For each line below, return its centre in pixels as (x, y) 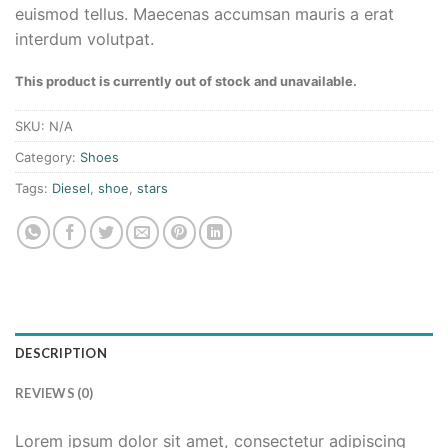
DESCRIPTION (61, 352)
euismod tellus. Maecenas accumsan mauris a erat (204, 14)
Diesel (71, 188)
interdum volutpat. (84, 39)
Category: (47, 157)
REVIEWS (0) (54, 392)
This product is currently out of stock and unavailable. (186, 81)
